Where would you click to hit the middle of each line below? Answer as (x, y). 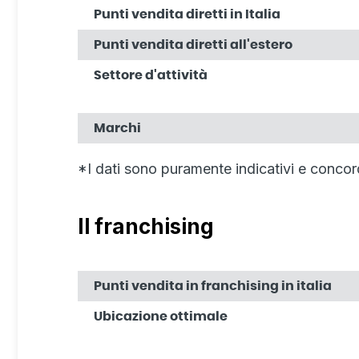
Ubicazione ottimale (161, 316)
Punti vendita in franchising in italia (213, 286)
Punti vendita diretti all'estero (193, 44)
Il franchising (146, 226)
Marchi (117, 128)
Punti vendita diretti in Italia (187, 14)
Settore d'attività (151, 75)
